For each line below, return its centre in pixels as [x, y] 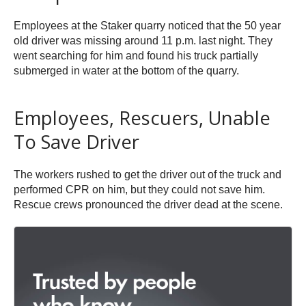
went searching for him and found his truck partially [136, 56]
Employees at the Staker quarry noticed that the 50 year [147, 26]
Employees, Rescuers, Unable [142, 118]
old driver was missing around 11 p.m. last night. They [143, 41]
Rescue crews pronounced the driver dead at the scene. [148, 205]
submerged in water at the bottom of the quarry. [126, 71]
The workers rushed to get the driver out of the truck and [148, 175]
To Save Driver [76, 142]
